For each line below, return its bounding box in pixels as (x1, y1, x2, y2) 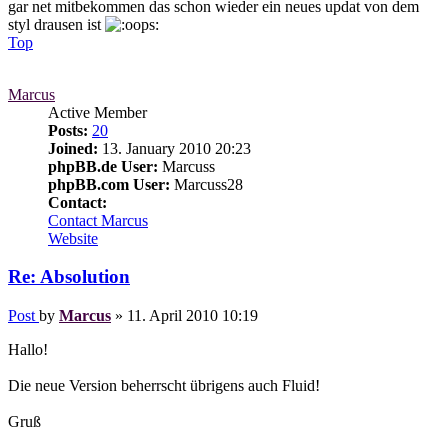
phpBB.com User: (48, 175, 170, 193)
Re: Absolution (8, 266, 130, 288)
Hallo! (8, 341, 48, 359)
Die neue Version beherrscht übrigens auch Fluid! (8, 377, 320, 395)
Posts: (48, 121, 88, 139)
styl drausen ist (8, 15, 105, 33)
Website (48, 229, 98, 247)
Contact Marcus (48, 211, 148, 229)
